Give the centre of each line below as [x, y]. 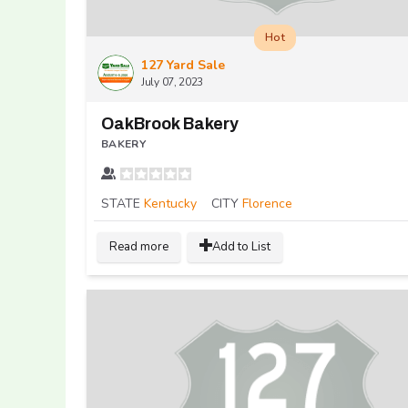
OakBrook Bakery [170, 123]
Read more [139, 246]
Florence [267, 203]
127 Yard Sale [183, 65]
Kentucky [170, 203]
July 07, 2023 [173, 82]
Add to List [241, 246]
